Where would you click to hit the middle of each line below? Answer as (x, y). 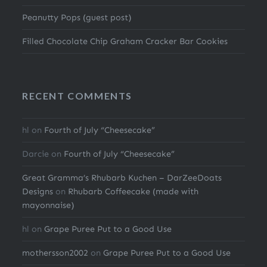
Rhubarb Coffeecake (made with (133, 192)
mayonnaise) (49, 205)
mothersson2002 (55, 253)
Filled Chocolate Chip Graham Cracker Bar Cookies (125, 41)
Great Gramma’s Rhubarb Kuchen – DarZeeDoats (122, 178)
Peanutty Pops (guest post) (77, 18)
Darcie (36, 154)
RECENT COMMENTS (77, 96)
